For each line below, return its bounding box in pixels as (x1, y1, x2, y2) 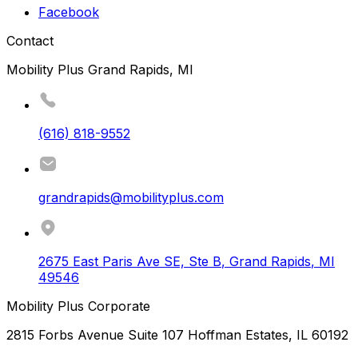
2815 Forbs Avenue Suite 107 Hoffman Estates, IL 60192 (6, 327, 348, 344)
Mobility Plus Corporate (6, 298, 150, 315)
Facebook (38, 4, 99, 21)
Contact (6, 33, 54, 50)
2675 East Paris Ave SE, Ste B (38, 253, 221, 270)
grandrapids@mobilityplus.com (38, 189, 224, 206)
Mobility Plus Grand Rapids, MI (6, 62, 193, 78)
